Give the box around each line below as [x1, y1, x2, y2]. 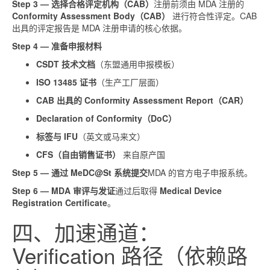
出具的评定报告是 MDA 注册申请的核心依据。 [12, 21, 187, 34]
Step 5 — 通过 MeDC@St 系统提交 [12, 166, 148, 178]
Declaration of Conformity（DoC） [36, 111, 177, 124]
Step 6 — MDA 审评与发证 [12, 184, 115, 196]
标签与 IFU [36, 130, 78, 142]
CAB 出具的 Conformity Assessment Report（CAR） [36, 93, 248, 106]
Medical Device [160, 184, 222, 196]
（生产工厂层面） [96, 75, 164, 88]
